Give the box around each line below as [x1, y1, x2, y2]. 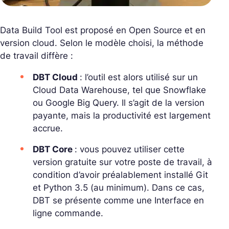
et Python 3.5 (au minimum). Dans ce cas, [33, 182, 204, 193]
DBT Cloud [33, 72, 80, 83]
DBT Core [33, 144, 75, 155]
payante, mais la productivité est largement [33, 110, 211, 121]
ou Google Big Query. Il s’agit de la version [33, 98, 204, 108]
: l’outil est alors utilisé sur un [80, 72, 198, 83]
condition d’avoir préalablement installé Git [33, 170, 208, 180]
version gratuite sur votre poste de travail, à [33, 157, 212, 168]
